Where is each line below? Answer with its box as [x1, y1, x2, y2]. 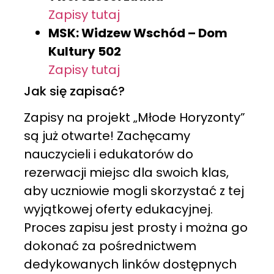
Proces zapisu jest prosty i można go [23, 218, 248, 236]
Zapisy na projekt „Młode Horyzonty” [23, 108, 245, 126]
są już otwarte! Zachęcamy [23, 127, 190, 144]
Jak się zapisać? [23, 82, 125, 100]
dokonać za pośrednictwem [23, 237, 196, 254]
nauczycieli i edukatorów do [23, 145, 193, 163]
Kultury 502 [48, 42, 121, 60]
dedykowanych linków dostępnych [23, 255, 237, 273]
